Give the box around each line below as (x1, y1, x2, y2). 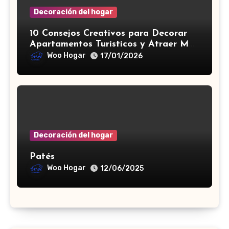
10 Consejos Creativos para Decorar (30, 29, 187, 38)
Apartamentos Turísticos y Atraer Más (30, 39, 198, 49)
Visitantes (30, 50, 74, 60)
